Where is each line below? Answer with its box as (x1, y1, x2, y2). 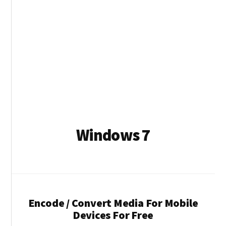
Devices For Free (72, 207, 154, 222)
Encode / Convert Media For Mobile (28, 195, 198, 210)
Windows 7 (76, 125, 150, 146)
